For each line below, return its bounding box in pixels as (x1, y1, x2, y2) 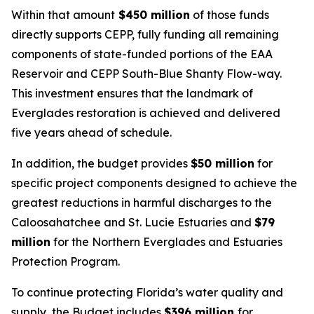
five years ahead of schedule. (11, 125, 172, 139)
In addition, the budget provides (11, 156, 191, 170)
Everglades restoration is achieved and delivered (11, 106, 280, 120)
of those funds (190, 8, 269, 22)
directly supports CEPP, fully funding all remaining (11, 27, 279, 41)
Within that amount (11, 8, 115, 22)
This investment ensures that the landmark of (11, 86, 253, 100)
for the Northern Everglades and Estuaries (50, 235, 282, 249)
